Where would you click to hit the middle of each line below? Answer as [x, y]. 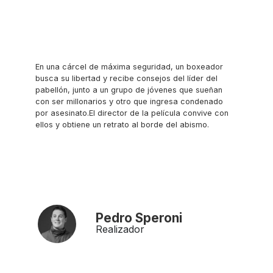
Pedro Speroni [139, 218]
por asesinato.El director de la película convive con [132, 113]
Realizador [120, 229]
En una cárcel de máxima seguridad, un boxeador [129, 67]
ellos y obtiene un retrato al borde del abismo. [122, 125]
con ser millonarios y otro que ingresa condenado [129, 102]
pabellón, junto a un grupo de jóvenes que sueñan [129, 90]
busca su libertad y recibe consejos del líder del [126, 79]
